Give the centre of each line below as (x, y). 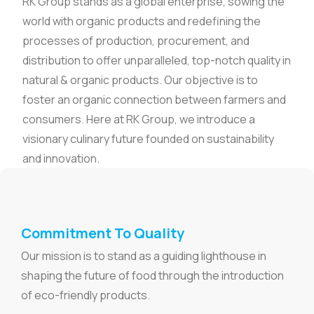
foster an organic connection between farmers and (154, 100)
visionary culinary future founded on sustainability (148, 139)
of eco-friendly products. (86, 295)
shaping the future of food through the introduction (152, 276)
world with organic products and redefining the (142, 21)
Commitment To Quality (103, 233)
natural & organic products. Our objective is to (140, 80)
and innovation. (61, 159)
